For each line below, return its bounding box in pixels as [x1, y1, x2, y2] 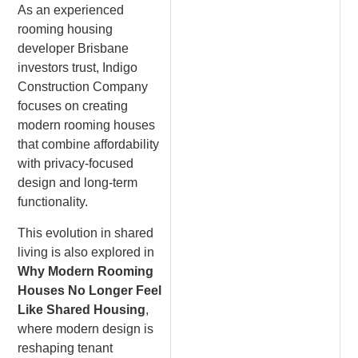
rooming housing [18, 22, 113, 37]
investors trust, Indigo [18, 61, 138, 75]
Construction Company [18, 80, 149, 94]
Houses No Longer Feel [18, 283, 162, 297]
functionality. [18, 195, 89, 209]
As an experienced [18, 3, 125, 18]
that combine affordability [18, 137, 160, 152]
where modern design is [18, 321, 154, 336]
